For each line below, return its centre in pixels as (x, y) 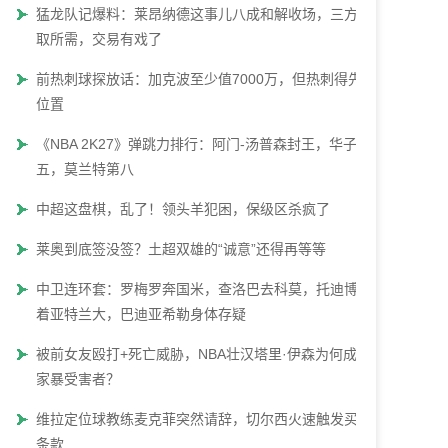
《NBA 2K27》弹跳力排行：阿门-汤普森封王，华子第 (203, 144)
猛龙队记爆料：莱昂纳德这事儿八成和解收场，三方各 (204, 14)
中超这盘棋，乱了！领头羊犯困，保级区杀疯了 (183, 209)
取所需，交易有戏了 (99, 39)
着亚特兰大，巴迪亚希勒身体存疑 (141, 314)
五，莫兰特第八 (85, 169)
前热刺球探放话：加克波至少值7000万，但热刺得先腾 (206, 79)
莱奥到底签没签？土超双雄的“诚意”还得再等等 (181, 249)
